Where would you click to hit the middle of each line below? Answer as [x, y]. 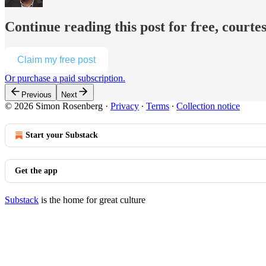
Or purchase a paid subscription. [65, 78]
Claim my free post [56, 59]
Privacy [125, 106]
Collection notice [208, 106]
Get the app [36, 170]
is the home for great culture [92, 199]
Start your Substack [62, 135]
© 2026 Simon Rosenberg [54, 106]
